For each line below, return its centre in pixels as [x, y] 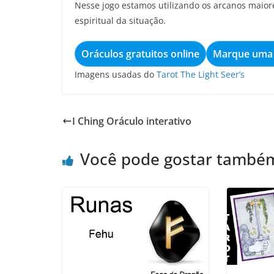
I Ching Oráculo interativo [132, 121]
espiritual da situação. [120, 20]
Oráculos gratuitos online [140, 54]
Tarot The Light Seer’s [201, 74]
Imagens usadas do [116, 74]
